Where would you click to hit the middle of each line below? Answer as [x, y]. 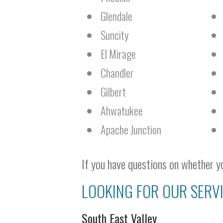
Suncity [114, 35]
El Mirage [118, 54]
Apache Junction [131, 129]
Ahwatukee [122, 111]
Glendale [116, 16]
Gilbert [113, 92]
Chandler [117, 73]
